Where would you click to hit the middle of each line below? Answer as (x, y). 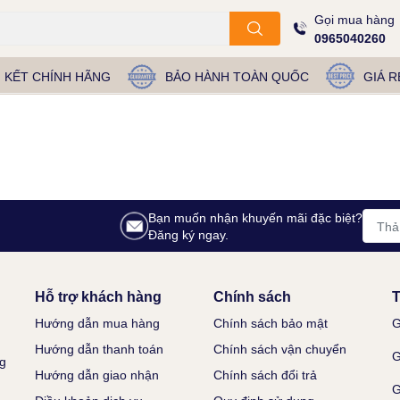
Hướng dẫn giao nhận (97, 375)
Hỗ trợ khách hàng (98, 296)
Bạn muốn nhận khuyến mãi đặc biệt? (255, 217)
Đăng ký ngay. (188, 234)
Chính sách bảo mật (271, 323)
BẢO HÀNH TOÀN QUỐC (237, 76)
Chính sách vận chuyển (280, 349)
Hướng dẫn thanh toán (99, 349)
